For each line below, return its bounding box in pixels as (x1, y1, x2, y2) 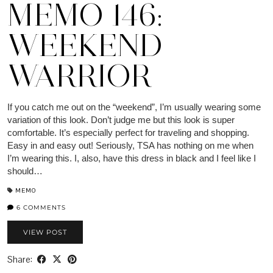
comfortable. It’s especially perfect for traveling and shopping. (7, 127, 249, 138)
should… (7, 166, 43, 177)
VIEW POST (23, 228, 67, 237)
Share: (7, 253, 34, 266)
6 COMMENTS (14, 204, 66, 212)
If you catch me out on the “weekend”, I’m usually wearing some (7, 102, 261, 113)
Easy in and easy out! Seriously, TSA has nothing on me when (7, 140, 253, 151)
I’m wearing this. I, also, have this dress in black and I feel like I (7, 153, 256, 164)
